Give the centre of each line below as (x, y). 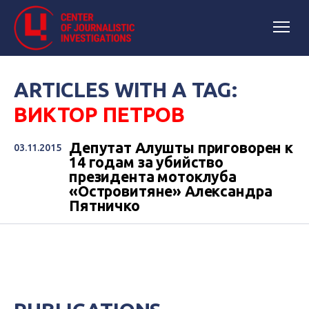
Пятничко (104, 206)
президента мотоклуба (153, 177)
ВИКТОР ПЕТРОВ (100, 114)
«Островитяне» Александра (171, 191)
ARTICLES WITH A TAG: (126, 90)
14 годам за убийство (146, 162)
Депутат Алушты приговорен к (181, 148)
